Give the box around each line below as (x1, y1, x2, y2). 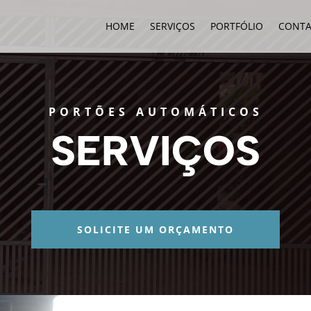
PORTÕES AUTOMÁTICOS (48, 104, 263, 120)
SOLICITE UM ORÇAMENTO (76, 223, 234, 237)
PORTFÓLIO (210, 19, 263, 33)
